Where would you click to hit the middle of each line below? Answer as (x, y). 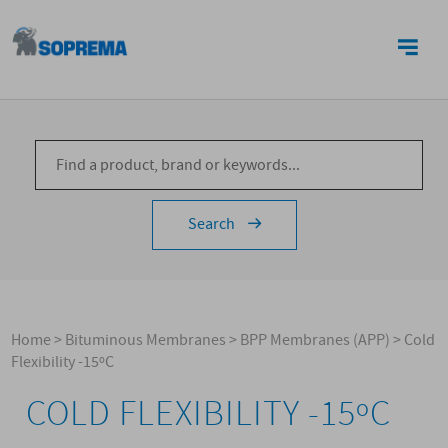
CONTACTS (349, 22)
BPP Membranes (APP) (315, 340)
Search (212, 224)
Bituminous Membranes (146, 340)
